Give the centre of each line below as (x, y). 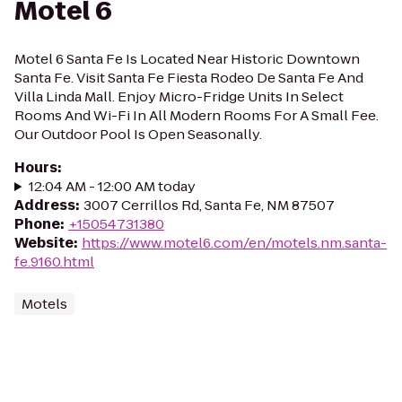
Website (44, 243)
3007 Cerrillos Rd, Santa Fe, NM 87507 (209, 205)
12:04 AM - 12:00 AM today (112, 186)
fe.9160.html (54, 262)
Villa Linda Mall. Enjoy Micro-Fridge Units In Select (179, 96)
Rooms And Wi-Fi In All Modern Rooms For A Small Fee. (197, 115)
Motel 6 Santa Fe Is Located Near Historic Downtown (187, 59)
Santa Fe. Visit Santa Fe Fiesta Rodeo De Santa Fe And (189, 78)
